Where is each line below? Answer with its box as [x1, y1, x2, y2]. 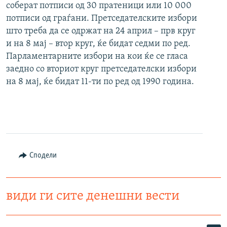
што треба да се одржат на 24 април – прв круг [6, 26, 196, 36]
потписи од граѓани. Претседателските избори [6, 14, 197, 24]
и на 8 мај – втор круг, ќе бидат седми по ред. [6, 39, 191, 49]
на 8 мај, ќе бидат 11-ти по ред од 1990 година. [6, 77, 194, 87]
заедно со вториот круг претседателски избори [6, 64, 197, 74]
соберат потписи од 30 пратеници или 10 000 [6, 1, 192, 11]
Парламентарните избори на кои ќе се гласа [6, 52, 188, 62]
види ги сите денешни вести [6, 190, 179, 204]
